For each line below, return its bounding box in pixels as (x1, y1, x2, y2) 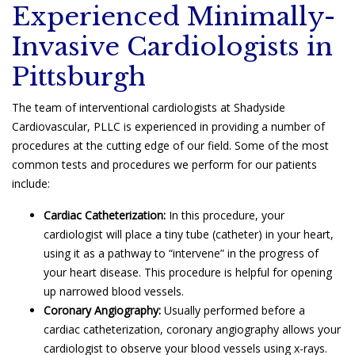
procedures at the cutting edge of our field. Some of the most (12, 137, 329, 153)
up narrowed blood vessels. (44, 283, 184, 299)
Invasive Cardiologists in (12, 30, 333, 63)
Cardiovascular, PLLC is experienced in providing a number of (12, 118, 325, 134)
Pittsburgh (12, 60, 146, 93)
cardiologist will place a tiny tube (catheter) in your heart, (44, 226, 334, 242)
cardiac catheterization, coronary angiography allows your (44, 321, 341, 337)
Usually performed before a (161, 302, 305, 318)
